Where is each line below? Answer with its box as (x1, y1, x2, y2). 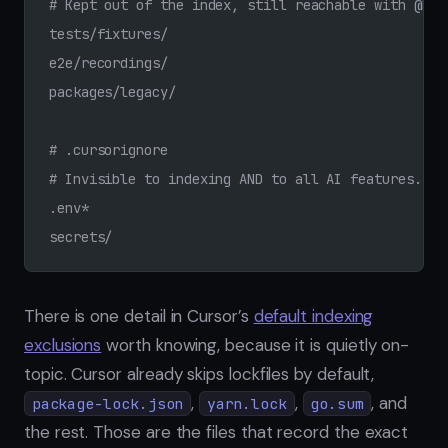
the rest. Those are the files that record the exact (24, 421, 409, 444)
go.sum (310, 394, 364, 414)
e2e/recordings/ (49, 54, 168, 73)
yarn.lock (206, 394, 287, 414)
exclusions (24, 334, 102, 357)
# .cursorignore (49, 141, 168, 160)
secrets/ (49, 228, 113, 247)
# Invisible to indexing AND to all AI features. (49, 170, 422, 189)
